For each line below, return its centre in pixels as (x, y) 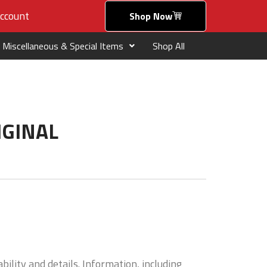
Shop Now (151, 16)
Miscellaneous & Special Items (63, 46)
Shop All (169, 46)
